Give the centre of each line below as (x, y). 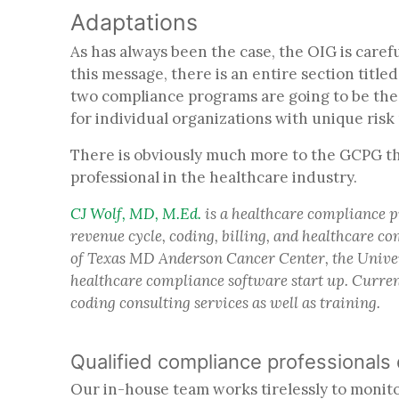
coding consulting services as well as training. (227, 302)
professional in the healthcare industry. (216, 177)
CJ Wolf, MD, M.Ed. (136, 213)
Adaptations (137, 22)
